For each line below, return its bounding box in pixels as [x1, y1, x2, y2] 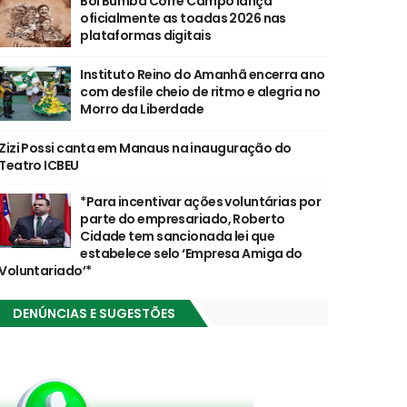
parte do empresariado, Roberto [80, 210, 285, 229]
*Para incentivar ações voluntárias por [80, 193, 322, 212]
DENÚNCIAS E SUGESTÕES [13, 304, 176, 323]
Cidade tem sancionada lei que [80, 227, 275, 246]
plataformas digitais [80, 26, 212, 45]
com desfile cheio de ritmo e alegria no [80, 83, 321, 102]
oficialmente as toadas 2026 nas [80, 9, 286, 28]
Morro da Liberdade [80, 100, 204, 119]
